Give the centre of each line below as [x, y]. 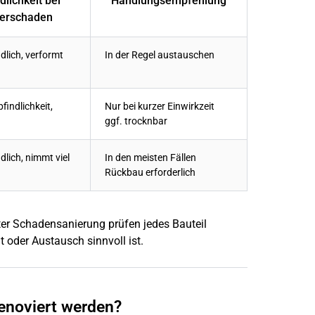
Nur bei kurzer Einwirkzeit [160, 107]
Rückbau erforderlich [150, 173]
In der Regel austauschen [160, 56]
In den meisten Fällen [150, 158]
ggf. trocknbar [136, 122]
